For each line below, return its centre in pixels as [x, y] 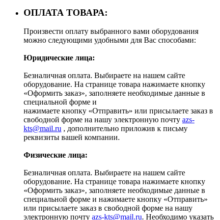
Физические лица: [55, 155]
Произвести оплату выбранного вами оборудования [111, 31]
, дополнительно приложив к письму [124, 129]
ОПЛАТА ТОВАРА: [67, 12]
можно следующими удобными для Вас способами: [110, 40]
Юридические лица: [60, 58]
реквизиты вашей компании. [73, 137]
